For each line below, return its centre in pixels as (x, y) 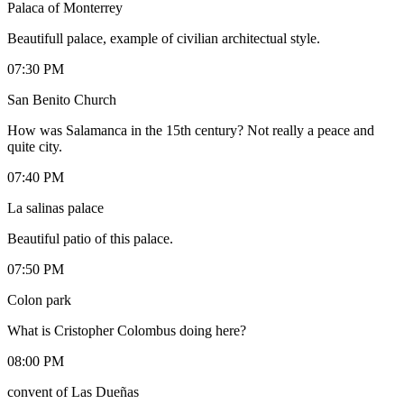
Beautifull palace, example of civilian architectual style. (164, 38)
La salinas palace (55, 207)
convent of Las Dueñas (73, 391)
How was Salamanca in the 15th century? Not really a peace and (191, 130)
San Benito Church (62, 99)
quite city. (35, 146)
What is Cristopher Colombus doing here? (127, 330)
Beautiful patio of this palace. (90, 238)
